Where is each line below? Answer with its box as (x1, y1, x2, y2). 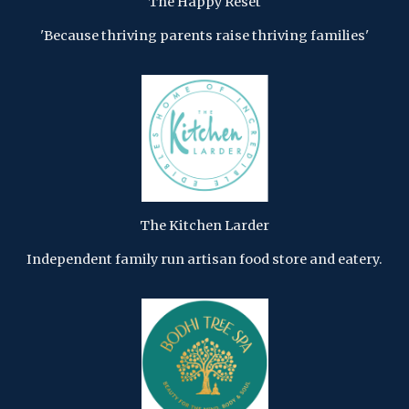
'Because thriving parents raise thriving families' (40, 26, 369, 44)
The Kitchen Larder (140, 216, 269, 234)
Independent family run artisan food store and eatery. (26, 250, 383, 267)
